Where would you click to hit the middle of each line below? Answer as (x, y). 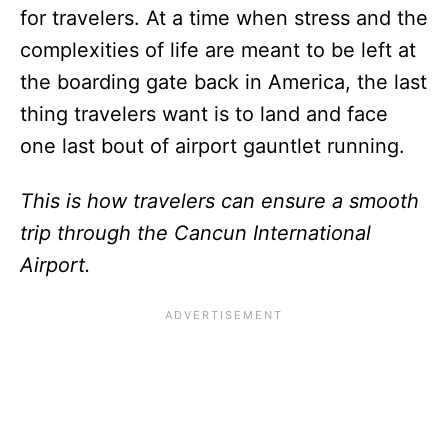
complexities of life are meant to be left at (218, 49)
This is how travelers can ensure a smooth (219, 200)
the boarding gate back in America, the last (223, 81)
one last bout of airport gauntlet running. (212, 145)
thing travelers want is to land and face (204, 113)
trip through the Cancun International (195, 232)
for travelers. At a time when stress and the (224, 17)
